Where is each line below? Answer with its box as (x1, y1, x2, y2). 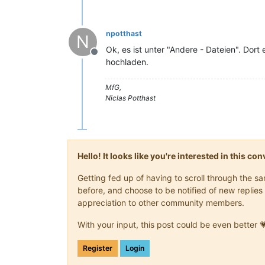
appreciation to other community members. (77, 197, 244, 208)
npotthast (106, 28, 142, 38)
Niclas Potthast (105, 93, 156, 102)
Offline (93, 51, 123, 64)
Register (83, 243, 112, 253)
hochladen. (106, 56, 148, 67)
